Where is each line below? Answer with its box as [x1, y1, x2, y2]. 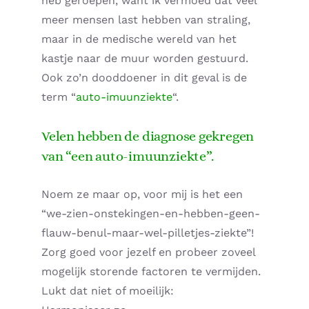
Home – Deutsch [23, 23, 150, 41]
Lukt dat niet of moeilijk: [41, 283, 174, 297]
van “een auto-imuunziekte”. [41, 147, 214, 164]
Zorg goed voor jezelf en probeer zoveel [41, 245, 255, 259]
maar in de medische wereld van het [41, 32, 237, 46]
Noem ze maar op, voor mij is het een [41, 187, 243, 201]
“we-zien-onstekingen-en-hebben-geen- [41, 206, 260, 220]
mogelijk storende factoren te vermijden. [41, 264, 261, 278]
